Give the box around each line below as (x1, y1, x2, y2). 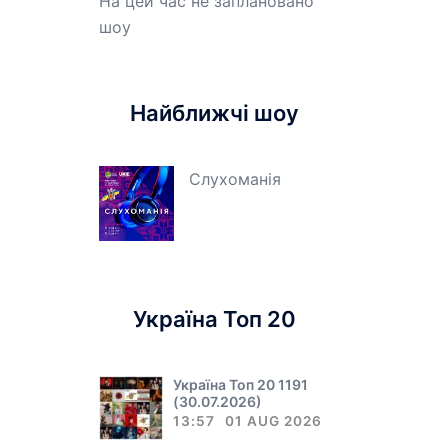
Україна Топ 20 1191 (172, 376, 308, 393)
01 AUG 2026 (224, 413, 322, 429)
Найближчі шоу (130, 100, 300, 126)
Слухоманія (188, 169, 281, 189)
